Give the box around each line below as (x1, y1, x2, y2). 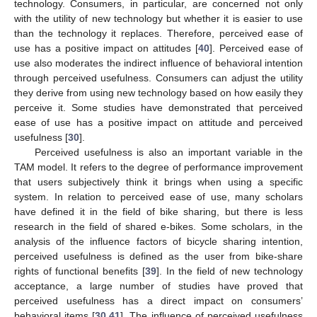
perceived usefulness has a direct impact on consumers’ (14, 295, 303, 307)
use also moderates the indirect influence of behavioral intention (14, 57, 303, 69)
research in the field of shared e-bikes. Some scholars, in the (14, 221, 303, 233)
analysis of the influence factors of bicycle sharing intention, (14, 236, 303, 248)
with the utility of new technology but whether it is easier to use (14, 13, 303, 25)
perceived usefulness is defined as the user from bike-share (14, 250, 303, 263)
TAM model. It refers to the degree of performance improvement (14, 161, 303, 173)
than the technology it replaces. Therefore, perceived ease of (14, 28, 303, 40)
